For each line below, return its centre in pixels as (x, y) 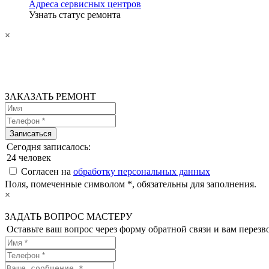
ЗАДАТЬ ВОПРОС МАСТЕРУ (68, 216)
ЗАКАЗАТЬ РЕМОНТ (50, 96)
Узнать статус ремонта (75, 15)
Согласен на (47, 171)
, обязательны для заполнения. (194, 184)
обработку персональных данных (142, 171)
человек (34, 158)
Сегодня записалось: (49, 147)
